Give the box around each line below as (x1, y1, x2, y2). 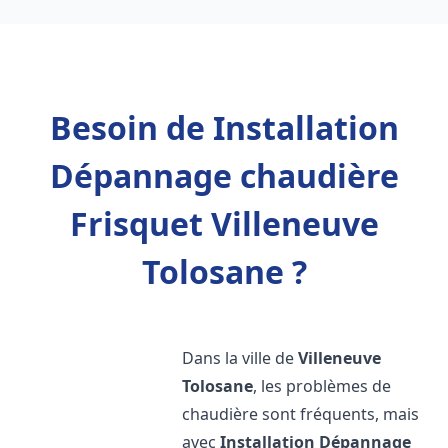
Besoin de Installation (49, 106, 399, 149)
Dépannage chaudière (49, 154, 399, 197)
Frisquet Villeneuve (69, 202, 379, 245)
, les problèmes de (253, 375, 392, 397)
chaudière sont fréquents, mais (182, 403, 420, 425)
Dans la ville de (182, 347, 299, 369)
